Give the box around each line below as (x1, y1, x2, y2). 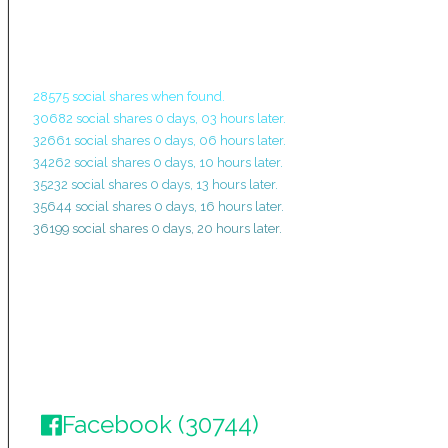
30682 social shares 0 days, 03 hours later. (33, 111, 286, 127)
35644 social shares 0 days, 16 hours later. (33, 199, 284, 215)
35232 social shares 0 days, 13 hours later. (33, 177, 278, 193)
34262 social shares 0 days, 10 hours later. (33, 155, 283, 171)
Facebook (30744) (62, 410, 259, 440)
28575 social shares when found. (33, 89, 225, 105)
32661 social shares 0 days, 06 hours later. (33, 133, 286, 149)
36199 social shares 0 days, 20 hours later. (33, 221, 282, 237)
